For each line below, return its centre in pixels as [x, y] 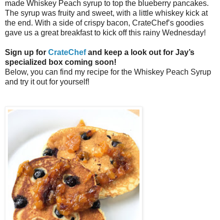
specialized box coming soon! [61, 62]
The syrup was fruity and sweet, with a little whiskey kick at [106, 13]
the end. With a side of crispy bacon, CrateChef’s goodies [104, 23]
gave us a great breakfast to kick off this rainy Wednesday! [105, 33]
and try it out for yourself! [47, 82]
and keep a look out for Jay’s [140, 53]
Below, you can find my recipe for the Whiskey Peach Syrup [108, 72]
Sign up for [27, 53]
